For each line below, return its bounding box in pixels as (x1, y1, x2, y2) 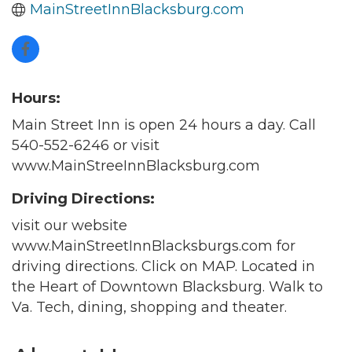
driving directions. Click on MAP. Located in (12, 257, 315, 275)
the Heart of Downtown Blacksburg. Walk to (12, 277, 323, 295)
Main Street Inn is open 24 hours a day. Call (12, 115, 316, 134)
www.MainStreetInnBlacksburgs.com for (12, 236, 295, 255)
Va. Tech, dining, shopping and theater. (12, 298, 287, 316)
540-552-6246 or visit (12, 136, 159, 154)
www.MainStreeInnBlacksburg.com (12, 156, 260, 174)
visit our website (12, 216, 127, 234)
